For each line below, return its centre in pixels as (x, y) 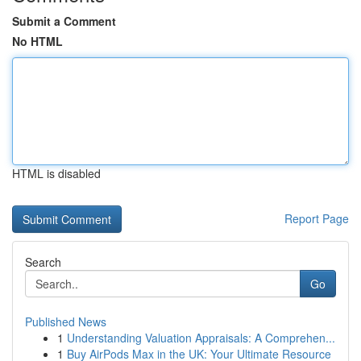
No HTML (37, 41)
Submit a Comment (64, 21)
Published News (66, 322)
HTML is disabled (56, 173)
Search (43, 262)
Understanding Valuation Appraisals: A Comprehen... (201, 338)
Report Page (317, 218)
